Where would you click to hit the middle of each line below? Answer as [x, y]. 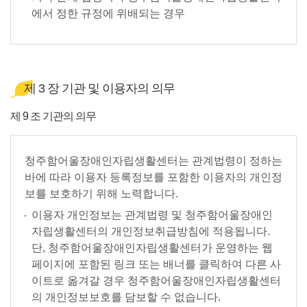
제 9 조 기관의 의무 [53, 116]
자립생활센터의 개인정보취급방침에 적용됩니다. [151, 231]
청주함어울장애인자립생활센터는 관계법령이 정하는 [153, 161]
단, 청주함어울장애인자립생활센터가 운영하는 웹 [152, 248]
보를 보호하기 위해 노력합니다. [101, 194]
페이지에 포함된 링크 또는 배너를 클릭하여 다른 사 [156, 264]
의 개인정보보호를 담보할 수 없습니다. [126, 297]
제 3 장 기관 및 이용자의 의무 [99, 88]
